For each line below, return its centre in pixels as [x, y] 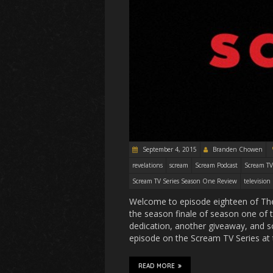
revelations [147, 165]
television [257, 181]
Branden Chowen [238, 149]
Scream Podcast [216, 165]
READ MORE [157, 266]
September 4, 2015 [169, 149]
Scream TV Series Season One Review [185, 181]
